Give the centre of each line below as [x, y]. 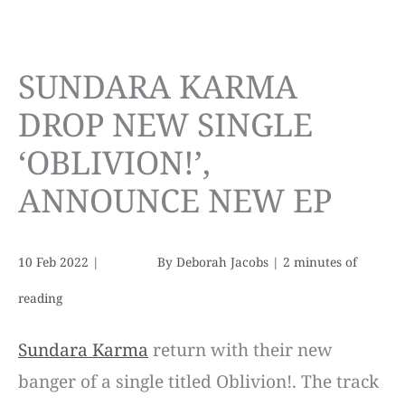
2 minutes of [320, 261]
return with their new [240, 350]
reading [40, 297]
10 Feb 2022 [55, 261]
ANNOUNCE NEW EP [175, 200]
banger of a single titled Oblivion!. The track [198, 382]
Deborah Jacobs [224, 261]
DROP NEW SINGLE [165, 124]
